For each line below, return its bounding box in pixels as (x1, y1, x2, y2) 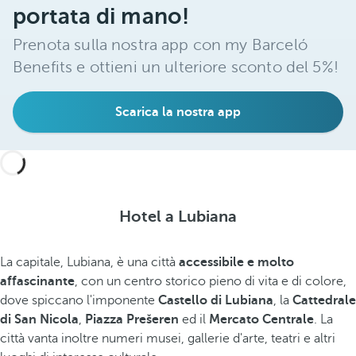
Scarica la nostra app (115, 105, 241, 119)
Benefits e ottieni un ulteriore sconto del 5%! (13, 58, 339, 76)
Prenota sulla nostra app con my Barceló (13, 36, 308, 54)
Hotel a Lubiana (119, 207, 237, 226)
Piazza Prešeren (85, 312, 179, 327)
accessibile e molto (179, 255, 294, 269)
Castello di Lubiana (158, 293, 273, 308)
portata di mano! (13, 4, 189, 29)
